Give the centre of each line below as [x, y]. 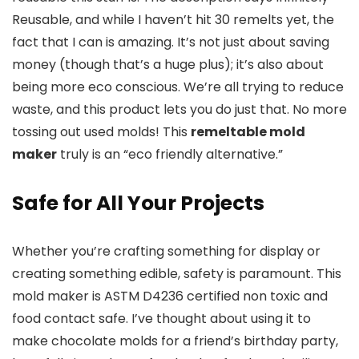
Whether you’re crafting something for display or [166, 251]
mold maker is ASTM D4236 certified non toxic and [170, 296]
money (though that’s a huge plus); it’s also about [168, 64]
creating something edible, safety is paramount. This [177, 273]
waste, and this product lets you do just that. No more [179, 109]
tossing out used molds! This [101, 131]
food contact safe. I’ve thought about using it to [161, 318]
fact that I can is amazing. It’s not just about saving [171, 42]
